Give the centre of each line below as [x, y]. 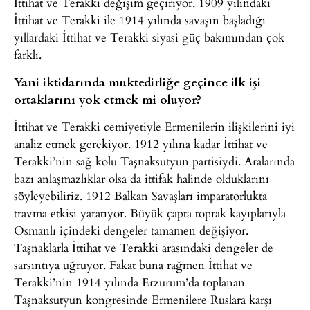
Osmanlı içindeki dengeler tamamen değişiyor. [131, 230]
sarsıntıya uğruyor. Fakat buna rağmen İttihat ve [133, 265]
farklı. [28, 55]
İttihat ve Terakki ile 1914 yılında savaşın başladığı [140, 20]
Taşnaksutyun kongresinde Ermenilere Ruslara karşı [143, 300]
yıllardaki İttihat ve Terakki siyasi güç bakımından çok [149, 37]
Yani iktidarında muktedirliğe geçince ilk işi [137, 81]
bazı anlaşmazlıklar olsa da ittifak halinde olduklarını [142, 179]
